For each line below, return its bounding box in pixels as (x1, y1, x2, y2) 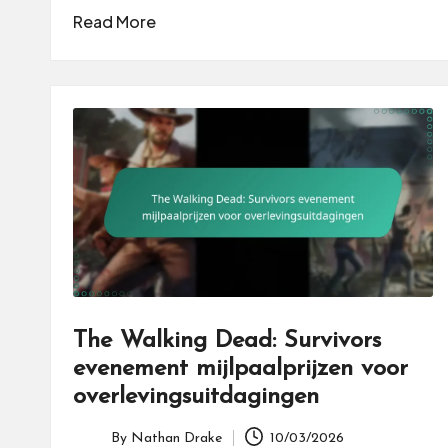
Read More (73, 11, 156, 33)
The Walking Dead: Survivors (73, 329, 381, 354)
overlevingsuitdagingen (73, 385, 319, 410)
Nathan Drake (131, 430, 222, 446)
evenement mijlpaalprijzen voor (73, 357, 408, 382)
